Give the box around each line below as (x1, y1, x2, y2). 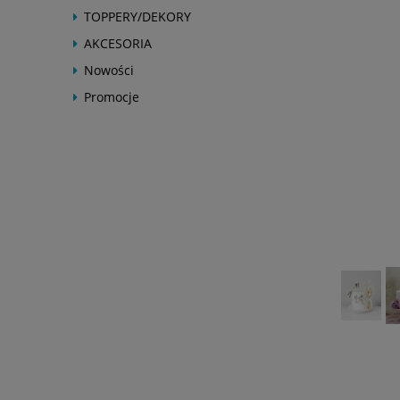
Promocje (84, 88, 139, 105)
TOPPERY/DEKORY (84, 8, 191, 25)
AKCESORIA (84, 35, 152, 52)
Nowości (84, 62, 134, 79)
